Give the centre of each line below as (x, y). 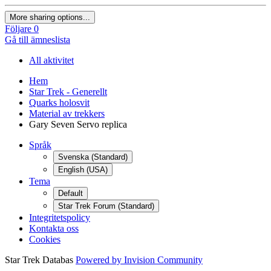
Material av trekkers (67, 113)
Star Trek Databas (39, 260)
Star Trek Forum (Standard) (106, 206)
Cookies (45, 239)
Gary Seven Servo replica (78, 124)
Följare (18, 28)
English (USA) (83, 169)
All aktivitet (51, 60)
